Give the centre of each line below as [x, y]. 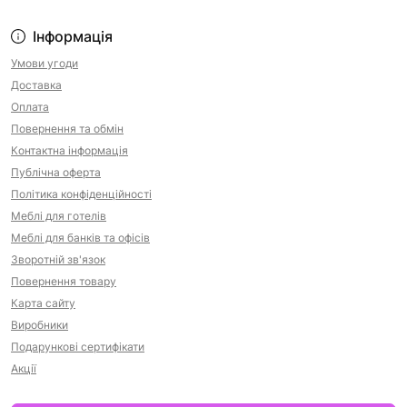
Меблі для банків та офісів [80, 237]
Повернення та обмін [67, 128]
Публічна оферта [56, 172]
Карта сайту [43, 303]
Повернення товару [64, 281]
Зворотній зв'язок [58, 259]
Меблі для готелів [59, 215]
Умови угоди [45, 63]
